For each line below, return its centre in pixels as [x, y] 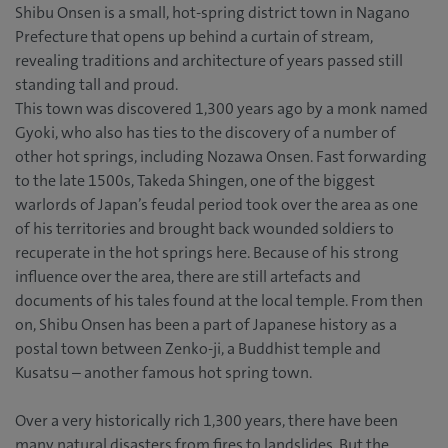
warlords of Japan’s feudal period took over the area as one [216, 205]
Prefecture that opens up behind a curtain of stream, [194, 37]
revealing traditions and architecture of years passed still [209, 61]
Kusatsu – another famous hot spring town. [163, 373]
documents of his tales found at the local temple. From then [219, 301]
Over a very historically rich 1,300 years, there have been [206, 421]
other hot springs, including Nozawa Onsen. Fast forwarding [221, 157]
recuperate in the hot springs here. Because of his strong [207, 253]
